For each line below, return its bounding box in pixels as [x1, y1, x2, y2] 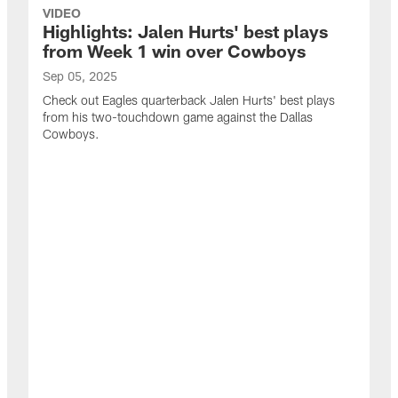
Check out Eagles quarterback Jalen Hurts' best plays [43, 92, 335, 107]
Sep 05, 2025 [43, 68, 117, 84]
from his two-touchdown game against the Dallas [43, 109, 313, 124]
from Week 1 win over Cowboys [43, 40, 306, 61]
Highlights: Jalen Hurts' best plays [43, 20, 328, 42]
